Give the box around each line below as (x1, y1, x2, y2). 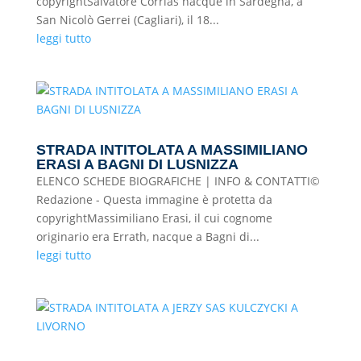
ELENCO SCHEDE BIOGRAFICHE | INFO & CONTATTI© (35, 173, 320, 189)
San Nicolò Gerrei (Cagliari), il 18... (35, 12, 219, 27)
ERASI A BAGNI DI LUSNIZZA (35, 156, 239, 172)
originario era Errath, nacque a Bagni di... (35, 229, 259, 244)
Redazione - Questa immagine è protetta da (35, 192, 272, 207)
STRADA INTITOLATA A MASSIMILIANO (35, 142, 308, 158)
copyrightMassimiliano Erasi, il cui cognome (35, 210, 272, 226)
